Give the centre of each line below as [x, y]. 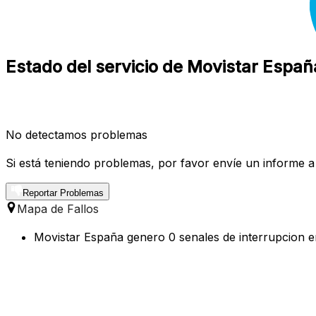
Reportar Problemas [63, 193]
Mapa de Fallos [58, 208]
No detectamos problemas [77, 134]
